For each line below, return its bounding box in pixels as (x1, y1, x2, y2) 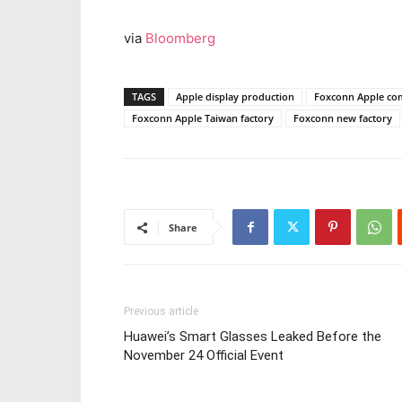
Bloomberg (145, 30, 215, 47)
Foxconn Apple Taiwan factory (132, 111, 274, 125)
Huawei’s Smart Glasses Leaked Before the (124, 328, 381, 345)
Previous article (124, 305, 198, 318)
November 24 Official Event (124, 347, 284, 363)
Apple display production (176, 90, 294, 103)
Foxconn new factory (293, 111, 392, 125)
